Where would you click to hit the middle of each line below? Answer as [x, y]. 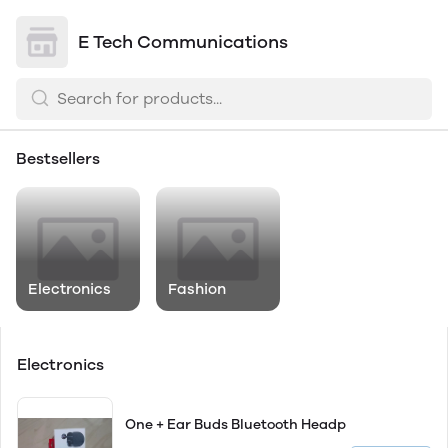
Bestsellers [58, 158]
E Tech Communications [183, 42]
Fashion [197, 289]
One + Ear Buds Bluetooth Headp [235, 424]
